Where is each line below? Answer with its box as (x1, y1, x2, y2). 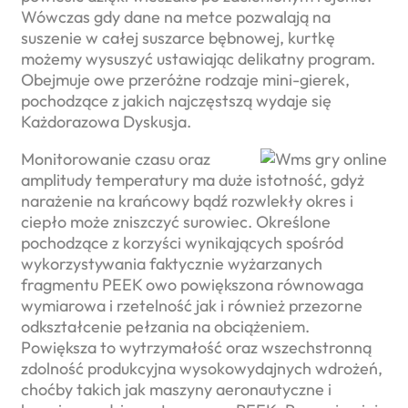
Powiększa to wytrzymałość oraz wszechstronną (21, 336, 372, 358)
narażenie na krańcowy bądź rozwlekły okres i (21, 189, 353, 211)
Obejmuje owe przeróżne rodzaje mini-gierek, (21, 68, 350, 90)
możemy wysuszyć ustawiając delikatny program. (21, 47, 375, 69)
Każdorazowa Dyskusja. (21, 110, 191, 132)
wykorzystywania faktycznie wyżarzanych (21, 252, 322, 274)
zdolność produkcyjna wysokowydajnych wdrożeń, (21, 357, 382, 379)
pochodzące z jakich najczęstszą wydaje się (21, 89, 331, 111)
